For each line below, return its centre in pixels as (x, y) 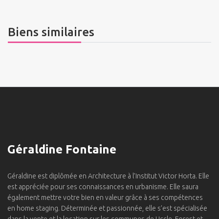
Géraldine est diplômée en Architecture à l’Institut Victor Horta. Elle (108, 176)
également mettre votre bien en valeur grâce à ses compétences (105, 197)
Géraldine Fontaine (62, 149)
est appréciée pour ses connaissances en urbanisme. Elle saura (103, 187)
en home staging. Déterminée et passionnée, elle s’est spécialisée (107, 208)
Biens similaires (51, 32)
